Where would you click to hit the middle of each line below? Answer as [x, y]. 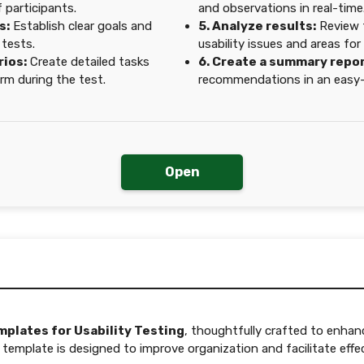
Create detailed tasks [88, 62]
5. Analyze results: [257, 26]
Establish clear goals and [81, 26]
